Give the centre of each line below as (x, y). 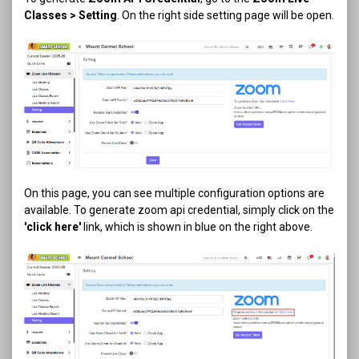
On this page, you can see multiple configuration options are (174, 193)
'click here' (52, 226)
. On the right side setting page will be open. (226, 15)
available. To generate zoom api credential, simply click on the (179, 210)
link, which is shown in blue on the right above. (197, 226)
